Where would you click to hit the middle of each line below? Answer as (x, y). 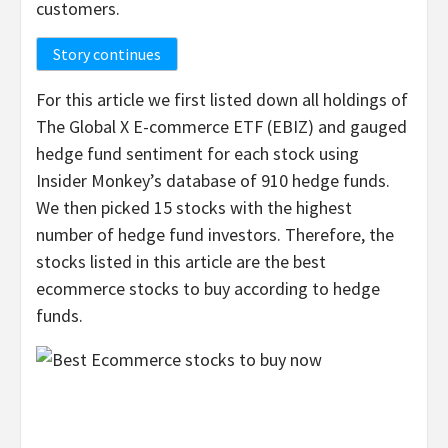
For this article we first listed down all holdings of (222, 99)
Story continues (107, 53)
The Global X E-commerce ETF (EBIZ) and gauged (221, 126)
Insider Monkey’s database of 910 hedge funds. (213, 180)
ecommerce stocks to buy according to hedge (208, 288)
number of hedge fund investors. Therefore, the (215, 234)
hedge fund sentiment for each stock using (197, 153)
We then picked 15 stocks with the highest (194, 207)
